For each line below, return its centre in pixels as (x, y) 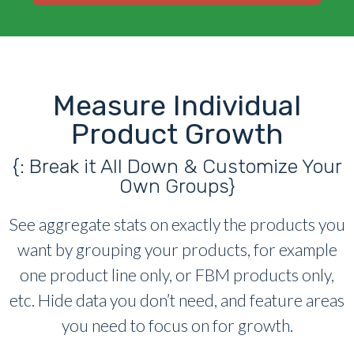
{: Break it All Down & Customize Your (177, 167)
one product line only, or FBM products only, (177, 275)
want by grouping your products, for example (177, 250)
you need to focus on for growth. (177, 326)
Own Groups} (177, 186)
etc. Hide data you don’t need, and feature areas (177, 301)
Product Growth (177, 134)
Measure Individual (177, 106)
